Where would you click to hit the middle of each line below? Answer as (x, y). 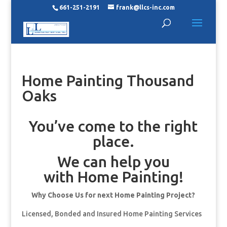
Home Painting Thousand (108, 81)
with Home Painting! (113, 177)
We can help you (113, 162)
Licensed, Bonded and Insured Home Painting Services (111, 214)
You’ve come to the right (113, 126)
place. (113, 141)
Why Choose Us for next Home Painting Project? (113, 195)
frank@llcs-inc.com (145, 7)
